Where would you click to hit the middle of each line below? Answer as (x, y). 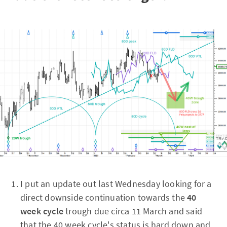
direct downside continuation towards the (104, 197)
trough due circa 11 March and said (133, 211)
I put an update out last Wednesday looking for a (116, 183)
